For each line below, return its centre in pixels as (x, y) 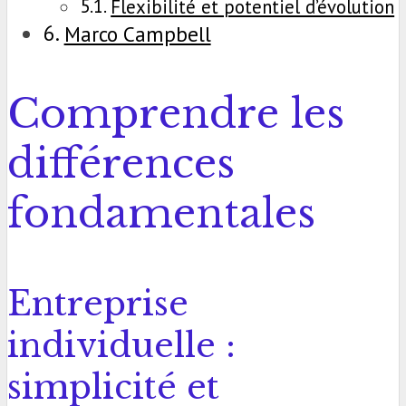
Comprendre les (176, 113)
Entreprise (98, 303)
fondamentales (161, 213)
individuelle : (121, 345)
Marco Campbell (137, 33)
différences (121, 163)
